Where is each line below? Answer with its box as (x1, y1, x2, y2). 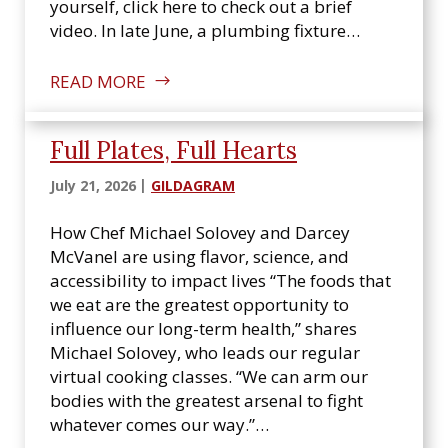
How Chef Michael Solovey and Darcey (50, 221, 350, 244)
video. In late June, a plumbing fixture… (50, 19, 360, 42)
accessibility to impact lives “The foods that (50, 269, 391, 292)
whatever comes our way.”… (50, 413, 269, 436)
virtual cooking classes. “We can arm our (50, 365, 368, 388)
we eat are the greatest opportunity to (50, 293, 349, 316)
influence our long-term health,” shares (50, 317, 357, 340)
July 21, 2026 (50, 176, 136, 195)
